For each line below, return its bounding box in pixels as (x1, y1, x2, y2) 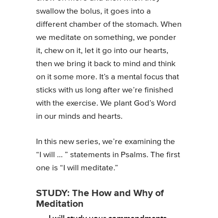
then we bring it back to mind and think (36, 59, 176, 68)
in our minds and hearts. (36, 112, 123, 121)
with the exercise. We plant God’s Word (36, 99, 176, 108)
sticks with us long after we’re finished (36, 86, 173, 94)
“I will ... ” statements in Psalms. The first (36, 151, 180, 159)
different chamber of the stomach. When (36, 20, 182, 29)
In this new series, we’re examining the (36, 138, 175, 146)
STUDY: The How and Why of (36, 185, 164, 200)
